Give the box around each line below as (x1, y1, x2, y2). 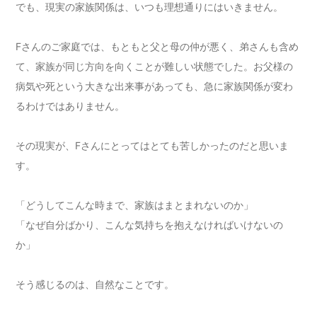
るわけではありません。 (16, 100, 125, 113)
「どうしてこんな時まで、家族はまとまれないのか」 (16, 199, 254, 212)
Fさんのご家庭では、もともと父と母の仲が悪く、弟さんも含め (16, 40, 299, 53)
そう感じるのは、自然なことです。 (16, 278, 175, 291)
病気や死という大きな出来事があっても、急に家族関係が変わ (16, 80, 294, 93)
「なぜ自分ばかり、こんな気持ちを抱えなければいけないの (16, 219, 284, 231)
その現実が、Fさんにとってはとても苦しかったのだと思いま (16, 139, 289, 152)
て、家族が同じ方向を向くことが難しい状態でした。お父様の (16, 60, 294, 73)
